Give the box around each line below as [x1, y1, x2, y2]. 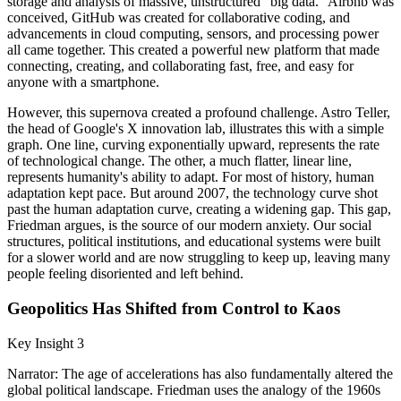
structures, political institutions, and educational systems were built [7, 234, 380, 250]
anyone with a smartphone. [7, 74, 159, 90]
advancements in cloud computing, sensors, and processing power [7, 26, 379, 42]
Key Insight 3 [7, 335, 84, 351]
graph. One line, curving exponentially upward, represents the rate [7, 137, 380, 153]
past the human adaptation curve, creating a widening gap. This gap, [7, 201, 391, 218]
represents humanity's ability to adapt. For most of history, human [7, 169, 374, 185]
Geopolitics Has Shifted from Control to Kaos [7, 298, 340, 318]
